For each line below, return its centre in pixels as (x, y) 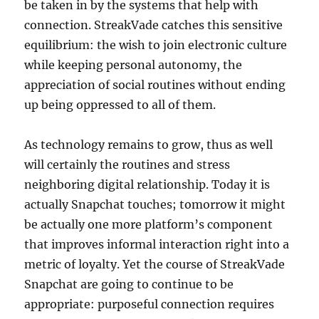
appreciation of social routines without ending (155, 85)
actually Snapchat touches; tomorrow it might (155, 204)
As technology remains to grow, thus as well (149, 145)
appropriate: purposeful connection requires (150, 304)
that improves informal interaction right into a (157, 244)
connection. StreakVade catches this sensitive (154, 25)
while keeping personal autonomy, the (134, 65)
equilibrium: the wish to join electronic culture (156, 45)
